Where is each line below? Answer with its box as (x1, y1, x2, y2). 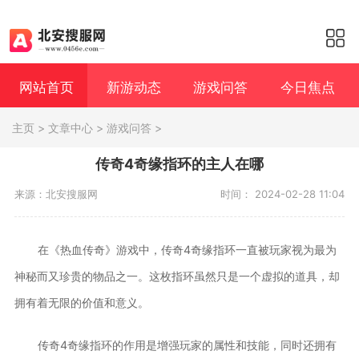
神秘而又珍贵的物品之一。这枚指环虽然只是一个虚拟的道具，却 (14, 268, 340, 283)
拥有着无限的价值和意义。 (14, 295, 149, 309)
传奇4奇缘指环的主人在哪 (95, 155, 264, 172)
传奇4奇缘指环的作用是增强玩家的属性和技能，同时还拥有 (37, 337, 337, 352)
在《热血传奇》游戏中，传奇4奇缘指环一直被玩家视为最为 (37, 242, 337, 256)
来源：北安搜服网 (14, 187, 98, 200)
